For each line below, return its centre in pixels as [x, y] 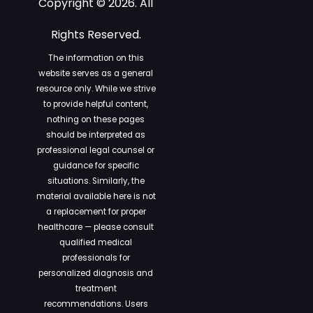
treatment [96, 289]
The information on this [96, 58]
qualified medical [96, 242]
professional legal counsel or [96, 150]
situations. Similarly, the [96, 181]
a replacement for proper [96, 212]
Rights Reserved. [96, 35]
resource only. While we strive [96, 89]
